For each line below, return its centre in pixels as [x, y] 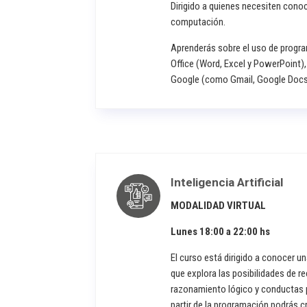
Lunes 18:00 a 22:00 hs [221, 231]
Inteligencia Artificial [227, 182]
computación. [198, 22]
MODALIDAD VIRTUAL [219, 205]
